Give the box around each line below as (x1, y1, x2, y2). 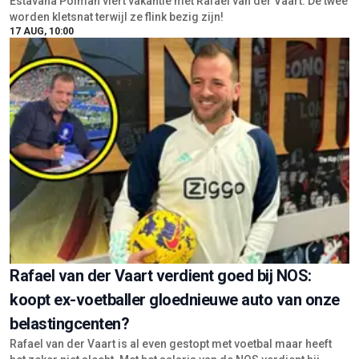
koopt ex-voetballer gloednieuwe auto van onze (10, 289, 340, 309)
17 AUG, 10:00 (10, 26, 74, 38)
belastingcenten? (10, 313, 129, 333)
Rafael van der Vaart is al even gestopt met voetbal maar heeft (10, 337, 332, 350)
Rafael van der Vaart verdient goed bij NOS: (10, 265, 312, 285)
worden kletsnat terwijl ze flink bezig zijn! (10, 10, 224, 24)
